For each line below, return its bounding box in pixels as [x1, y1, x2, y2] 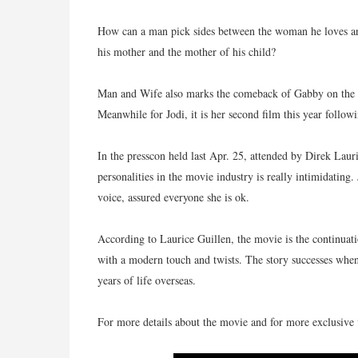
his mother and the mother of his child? [97, 44, 276, 59]
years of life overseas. [97, 272, 196, 288]
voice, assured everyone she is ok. [97, 189, 249, 205]
